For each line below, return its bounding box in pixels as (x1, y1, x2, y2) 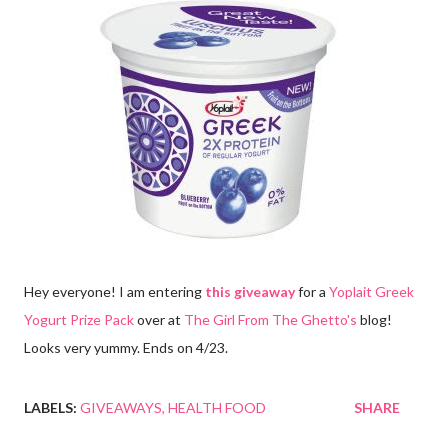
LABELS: (24, 398, 77, 416)
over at (134, 310, 184, 328)
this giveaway (205, 282, 295, 300)
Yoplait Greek (329, 282, 414, 300)
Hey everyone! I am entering (24, 282, 205, 300)
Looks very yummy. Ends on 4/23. (24, 338, 228, 356)
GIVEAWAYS (80, 398, 162, 416)
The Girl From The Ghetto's (184, 310, 357, 328)
